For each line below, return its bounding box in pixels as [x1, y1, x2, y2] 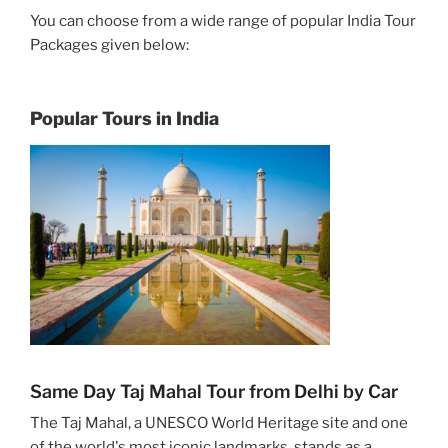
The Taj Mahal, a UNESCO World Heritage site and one [30, 413, 408, 432]
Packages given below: [30, 35, 189, 54]
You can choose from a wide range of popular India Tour [30, 11, 416, 30]
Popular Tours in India [30, 108, 219, 130]
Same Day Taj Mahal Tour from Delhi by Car [30, 380, 398, 402]
